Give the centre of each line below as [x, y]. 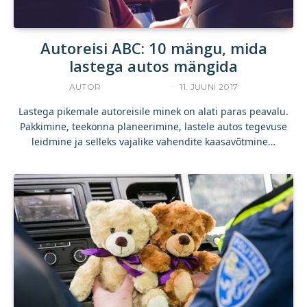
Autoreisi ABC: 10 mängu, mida [153, 48]
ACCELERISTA [134, 87]
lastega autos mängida [153, 66]
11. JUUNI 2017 [209, 87]
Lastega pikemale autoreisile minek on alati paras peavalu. [153, 111]
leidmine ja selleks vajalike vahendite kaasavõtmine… [153, 142]
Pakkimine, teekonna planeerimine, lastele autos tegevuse [153, 126]
